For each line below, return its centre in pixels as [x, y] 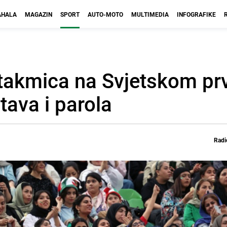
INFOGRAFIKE [196, 14]
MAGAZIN [39, 14]
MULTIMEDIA [150, 14]
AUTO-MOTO [105, 14]
